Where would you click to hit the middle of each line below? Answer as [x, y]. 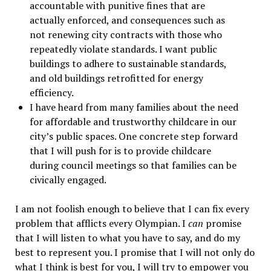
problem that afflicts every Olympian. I [101, 224]
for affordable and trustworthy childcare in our [133, 122]
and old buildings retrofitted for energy [116, 78]
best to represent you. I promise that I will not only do [135, 253]
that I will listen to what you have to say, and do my [127, 238]
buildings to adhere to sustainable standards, [128, 64]
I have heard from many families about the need [134, 107]
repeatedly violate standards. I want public [123, 49]
